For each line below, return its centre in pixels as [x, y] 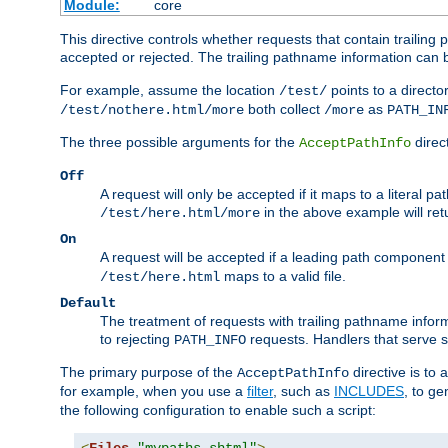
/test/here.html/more [180, 213]
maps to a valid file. [283, 276]
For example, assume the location [169, 90]
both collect [284, 109]
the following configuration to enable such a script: [218, 410]
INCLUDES [369, 391]
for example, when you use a [153, 391]
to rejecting [137, 339]
